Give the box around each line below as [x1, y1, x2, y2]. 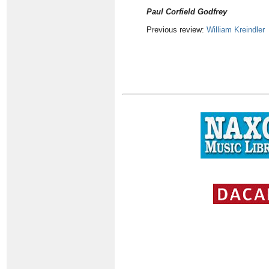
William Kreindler [207, 25, 265, 34]
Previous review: [147, 25, 207, 34]
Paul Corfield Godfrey [147, 7, 227, 16]
